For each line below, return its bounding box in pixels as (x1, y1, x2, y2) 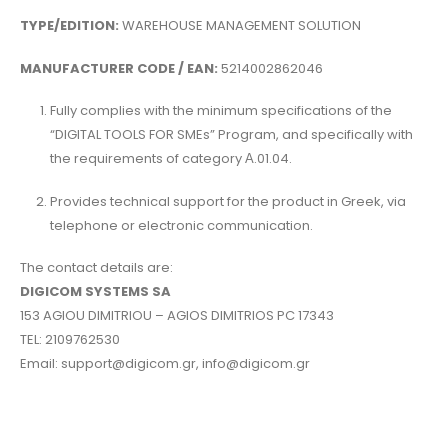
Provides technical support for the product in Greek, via (49, 191, 406, 211)
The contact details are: (20, 258, 173, 278)
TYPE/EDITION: (20, 16, 119, 36)
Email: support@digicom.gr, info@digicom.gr (20, 354, 310, 374)
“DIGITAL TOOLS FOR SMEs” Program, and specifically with (49, 125, 413, 145)
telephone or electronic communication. (49, 215, 313, 235)
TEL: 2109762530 (20, 330, 120, 350)
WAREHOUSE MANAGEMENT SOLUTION (119, 16, 361, 36)
